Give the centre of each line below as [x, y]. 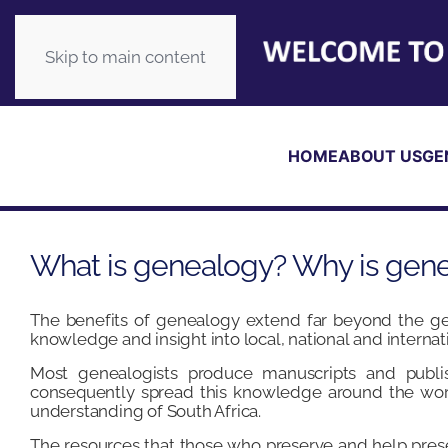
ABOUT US [379, 156]
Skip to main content [125, 57]
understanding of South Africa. [146, 411]
